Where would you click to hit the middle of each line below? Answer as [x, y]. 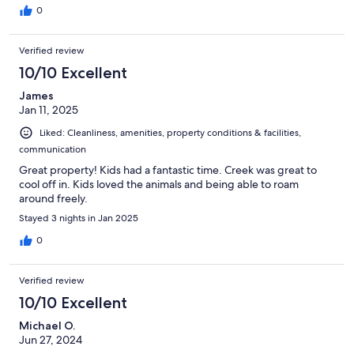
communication [53, 150]
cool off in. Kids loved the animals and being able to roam [159, 185]
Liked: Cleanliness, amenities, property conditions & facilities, [170, 133]
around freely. [53, 199]
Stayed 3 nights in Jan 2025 [79, 218]
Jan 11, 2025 [49, 110]
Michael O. [47, 326]
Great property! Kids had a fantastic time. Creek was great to [168, 170]
